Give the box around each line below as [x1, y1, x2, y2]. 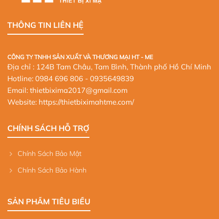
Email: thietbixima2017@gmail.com [7, 86, 128, 95]
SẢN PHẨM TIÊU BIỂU [7, 197, 90, 207]
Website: [7, 97, 39, 107]
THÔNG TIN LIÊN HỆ [7, 20, 84, 30]
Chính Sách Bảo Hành [18, 166, 87, 175]
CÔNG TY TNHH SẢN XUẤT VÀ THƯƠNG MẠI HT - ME [7, 53, 153, 61]
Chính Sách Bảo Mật [18, 149, 82, 158]
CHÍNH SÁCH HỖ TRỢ [7, 123, 89, 133]
